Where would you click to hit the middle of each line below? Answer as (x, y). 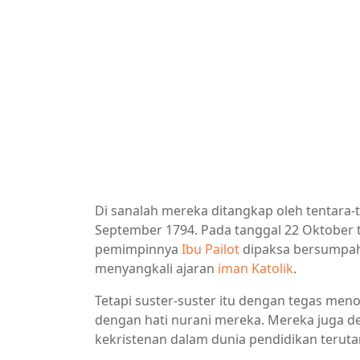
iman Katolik (256, 268)
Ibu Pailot (211, 249)
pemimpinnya (138, 249)
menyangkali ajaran (156, 268)
